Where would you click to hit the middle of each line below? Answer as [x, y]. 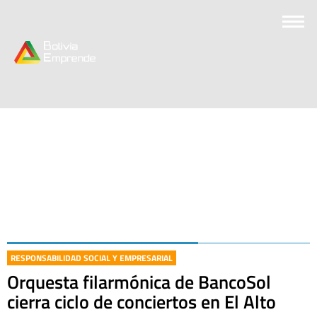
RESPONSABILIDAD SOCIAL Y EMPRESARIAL [92, 258]
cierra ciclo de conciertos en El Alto [142, 302]
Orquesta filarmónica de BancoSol [139, 282]
